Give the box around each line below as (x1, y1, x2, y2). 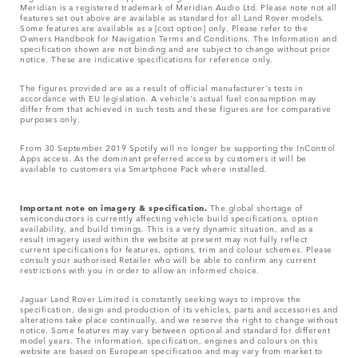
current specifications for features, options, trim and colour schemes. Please (20, 241, 332, 255)
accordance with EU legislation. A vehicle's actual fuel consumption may (20, 90, 316, 104)
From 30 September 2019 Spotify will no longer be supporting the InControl (20, 140, 336, 153)
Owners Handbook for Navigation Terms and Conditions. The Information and (20, 30, 336, 44)
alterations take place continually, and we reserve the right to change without (20, 312, 337, 325)
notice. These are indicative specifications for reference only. (20, 51, 273, 65)
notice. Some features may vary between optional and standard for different (20, 322, 330, 336)
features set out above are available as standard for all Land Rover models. (20, 10, 324, 23)
